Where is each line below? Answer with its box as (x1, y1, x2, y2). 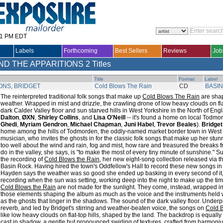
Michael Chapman (70, 121, 121, 128)
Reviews (163, 47, 187, 54)
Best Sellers (115, 47, 147, 54)
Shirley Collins (38, 114, 79, 121)
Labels (15, 47, 34, 54)
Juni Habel (124, 121, 154, 128)
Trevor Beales (157, 121, 197, 128)
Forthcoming (64, 47, 98, 54)
